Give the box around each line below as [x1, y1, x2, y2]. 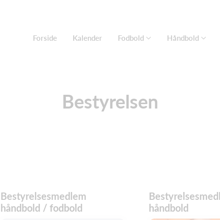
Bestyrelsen [62, 90, 158, 112]
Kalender [73, 33, 102, 42]
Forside [33, 33, 57, 42]
